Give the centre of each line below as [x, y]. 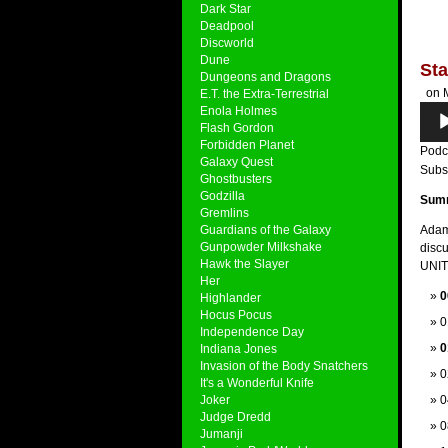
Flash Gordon [237, 127]
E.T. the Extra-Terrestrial [264, 93]
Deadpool [227, 25]
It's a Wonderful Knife [257, 382]
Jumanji [221, 433]
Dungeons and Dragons [265, 76]
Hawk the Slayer [244, 263]
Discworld [227, 42]
